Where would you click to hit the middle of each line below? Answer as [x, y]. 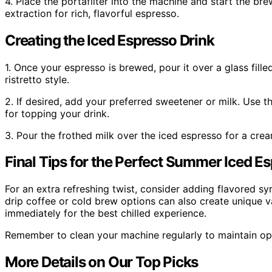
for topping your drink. [57, 113]
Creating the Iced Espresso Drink [110, 40]
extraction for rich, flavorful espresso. [92, 13]
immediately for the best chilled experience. [106, 213]
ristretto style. [37, 79]
